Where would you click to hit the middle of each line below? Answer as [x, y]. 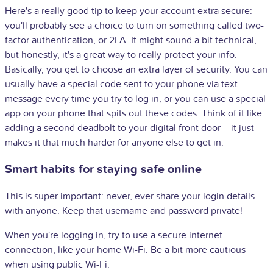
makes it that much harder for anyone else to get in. [114, 142]
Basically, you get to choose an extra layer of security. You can [136, 69]
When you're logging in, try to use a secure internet [114, 235]
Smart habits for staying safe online [103, 169]
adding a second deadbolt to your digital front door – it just [129, 128]
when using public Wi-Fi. [57, 264]
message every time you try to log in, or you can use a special [135, 98]
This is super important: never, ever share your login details [130, 196]
